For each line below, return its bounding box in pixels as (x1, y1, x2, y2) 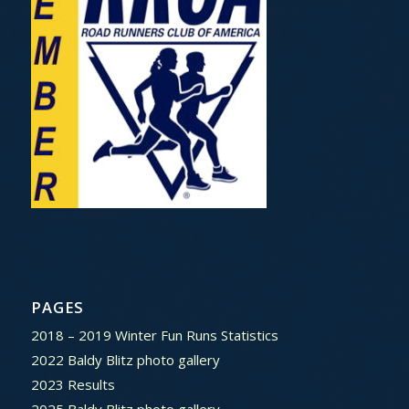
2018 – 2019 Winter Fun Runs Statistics (30, 325, 278, 344)
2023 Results (30, 374, 115, 393)
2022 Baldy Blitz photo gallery (30, 350, 220, 369)
